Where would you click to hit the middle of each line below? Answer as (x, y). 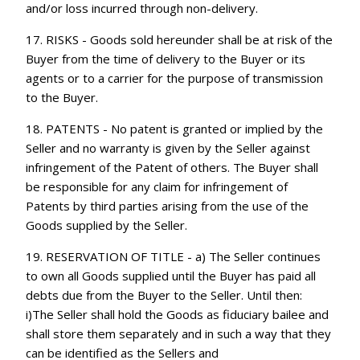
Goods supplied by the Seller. (107, 225)
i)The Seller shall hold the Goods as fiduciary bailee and (178, 314)
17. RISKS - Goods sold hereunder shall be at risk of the (180, 39)
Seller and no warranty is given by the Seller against (168, 147)
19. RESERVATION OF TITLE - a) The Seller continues (174, 256)
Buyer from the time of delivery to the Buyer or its (166, 58)
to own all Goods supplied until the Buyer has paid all (171, 275)
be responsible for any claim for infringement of (157, 186)
